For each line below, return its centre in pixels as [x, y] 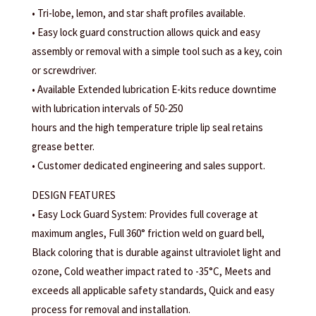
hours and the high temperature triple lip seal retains [147, 128]
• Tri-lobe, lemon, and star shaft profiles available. [138, 13]
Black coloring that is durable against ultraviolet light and [156, 253]
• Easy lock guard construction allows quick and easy [146, 32]
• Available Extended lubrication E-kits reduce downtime [154, 90]
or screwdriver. [64, 71]
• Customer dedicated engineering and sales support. [148, 166]
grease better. [63, 147]
